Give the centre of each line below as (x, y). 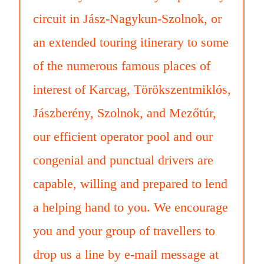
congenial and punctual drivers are (123, 160)
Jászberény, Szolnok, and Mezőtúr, (125, 113)
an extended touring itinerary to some (131, 42)
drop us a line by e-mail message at (126, 255)
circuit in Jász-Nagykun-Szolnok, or (127, 19)
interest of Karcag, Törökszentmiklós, (132, 90)
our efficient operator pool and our (123, 137)
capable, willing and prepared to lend (130, 184)
